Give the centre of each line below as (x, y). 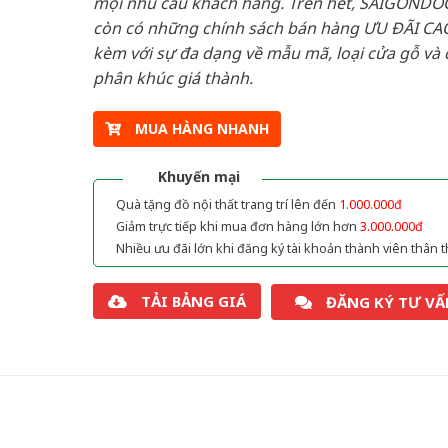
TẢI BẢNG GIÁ (193, 301)
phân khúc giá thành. (172, 77)
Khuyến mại (198, 177)
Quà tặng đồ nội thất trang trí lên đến (227, 205)
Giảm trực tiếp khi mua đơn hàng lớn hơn (237, 227)
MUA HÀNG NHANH (201, 129)
